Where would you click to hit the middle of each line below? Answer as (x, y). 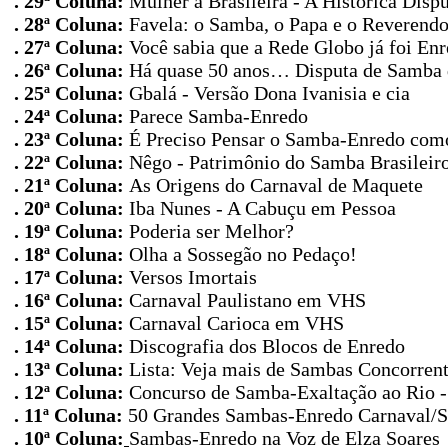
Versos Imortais (193, 277)
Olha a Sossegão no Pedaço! (243, 254)
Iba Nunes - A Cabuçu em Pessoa (262, 208)
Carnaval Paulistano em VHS (247, 300)
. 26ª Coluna (65, 70)
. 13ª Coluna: (71, 369)
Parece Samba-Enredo (218, 116)
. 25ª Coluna (65, 93)
